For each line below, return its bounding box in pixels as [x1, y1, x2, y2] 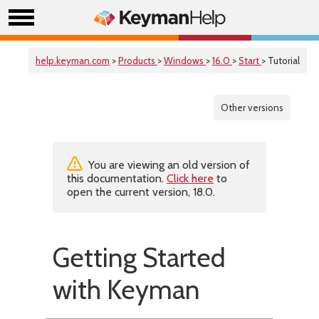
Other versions [221, 102, 283, 113]
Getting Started [53, 241, 226, 273]
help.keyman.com [36, 55, 110, 66]
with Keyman [53, 273, 200, 305]
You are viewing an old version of [85, 158, 250, 172]
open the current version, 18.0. [67, 185, 215, 199]
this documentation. [67, 172, 167, 185]
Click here [167, 172, 214, 185]
